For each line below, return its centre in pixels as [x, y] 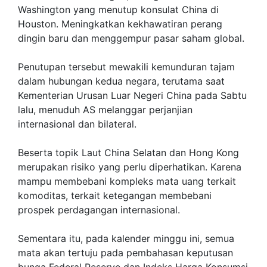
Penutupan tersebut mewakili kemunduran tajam [126, 67]
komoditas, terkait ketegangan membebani [115, 195]
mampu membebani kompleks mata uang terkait [127, 181]
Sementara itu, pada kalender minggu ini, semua [126, 238]
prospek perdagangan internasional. [99, 210]
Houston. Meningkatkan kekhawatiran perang [120, 24]
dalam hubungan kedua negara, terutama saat [121, 81]
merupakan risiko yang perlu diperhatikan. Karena [130, 167]
